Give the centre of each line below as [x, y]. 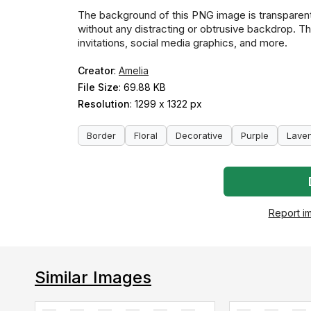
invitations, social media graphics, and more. [183, 42]
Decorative [199, 135]
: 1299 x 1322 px [166, 103]
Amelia [134, 70]
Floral [146, 135]
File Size [98, 87]
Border [101, 135]
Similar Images [93, 277]
